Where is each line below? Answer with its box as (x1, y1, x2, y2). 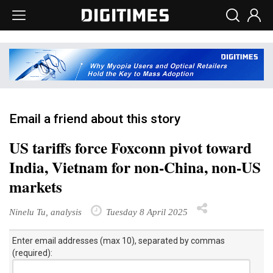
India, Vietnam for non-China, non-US (9, 155, 261, 179)
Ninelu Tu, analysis (9, 206, 82, 217)
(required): (12, 247, 52, 258)
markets (9, 175, 62, 198)
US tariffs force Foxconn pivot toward (9, 136, 252, 159)
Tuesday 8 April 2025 (104, 206, 188, 217)
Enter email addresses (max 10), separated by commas (12, 235, 225, 246)
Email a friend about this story (9, 111, 180, 126)
